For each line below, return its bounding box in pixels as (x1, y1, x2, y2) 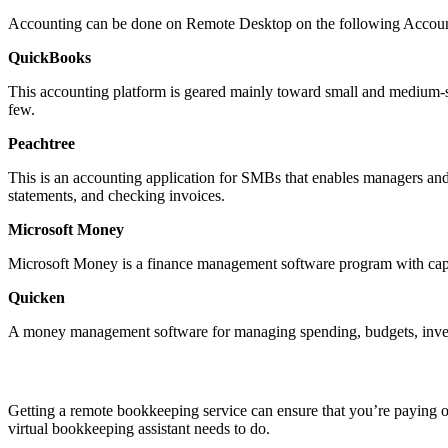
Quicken (8, 289, 65, 306)
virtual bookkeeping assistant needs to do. (8, 419, 270, 437)
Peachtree (8, 135, 75, 152)
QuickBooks (8, 49, 91, 66)
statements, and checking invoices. (8, 187, 225, 204)
